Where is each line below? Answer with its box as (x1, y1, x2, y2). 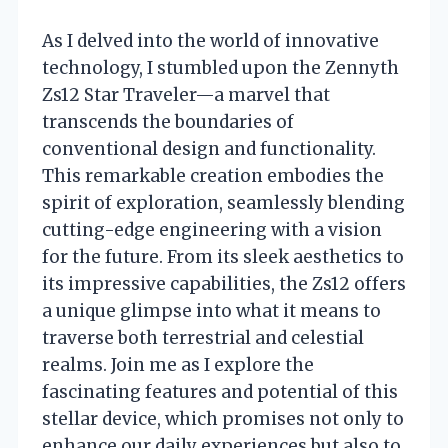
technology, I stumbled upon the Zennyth (42, 56, 399, 79)
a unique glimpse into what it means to (42, 299, 381, 322)
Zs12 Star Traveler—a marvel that (42, 83, 330, 106)
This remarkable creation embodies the (42, 164, 384, 187)
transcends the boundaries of (42, 110, 294, 133)
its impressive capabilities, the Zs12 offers (42, 272, 406, 295)
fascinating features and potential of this (42, 380, 398, 403)
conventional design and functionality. (42, 137, 376, 160)
